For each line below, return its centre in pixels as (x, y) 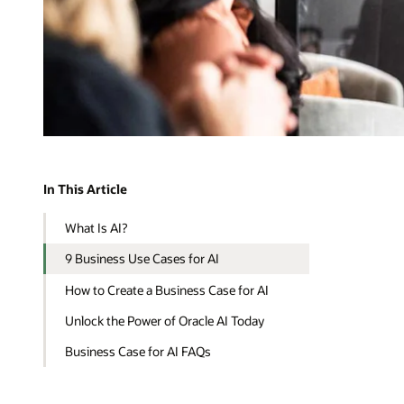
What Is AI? (96, 227)
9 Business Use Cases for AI (142, 259)
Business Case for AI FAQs (138, 352)
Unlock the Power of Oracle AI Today (165, 320)
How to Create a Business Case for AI (167, 289)
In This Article (85, 189)
